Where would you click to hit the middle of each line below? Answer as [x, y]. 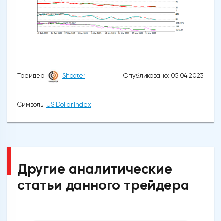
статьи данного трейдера [103, 185]
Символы [32, 104]
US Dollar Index [69, 104]
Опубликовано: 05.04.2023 [164, 75]
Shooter [74, 76]
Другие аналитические [95, 169]
